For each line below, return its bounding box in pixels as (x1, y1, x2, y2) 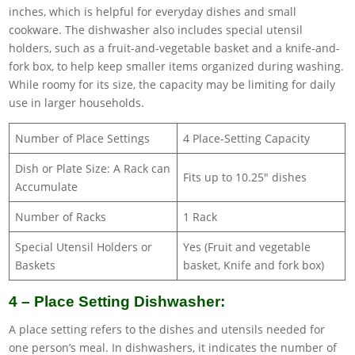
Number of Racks (15, 208, 107, 224)
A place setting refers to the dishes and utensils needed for (9, 321, 326, 337)
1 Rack (183, 208, 218, 224)
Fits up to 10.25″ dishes (183, 169, 307, 185)
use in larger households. (9, 94, 145, 110)
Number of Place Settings (15, 130, 151, 146)
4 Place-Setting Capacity (183, 130, 311, 146)
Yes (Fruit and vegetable (183, 239, 311, 254)
